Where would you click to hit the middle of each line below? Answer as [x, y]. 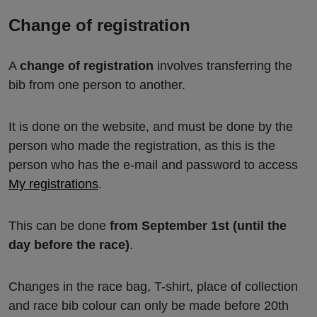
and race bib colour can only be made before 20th [149, 306]
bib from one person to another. [97, 85]
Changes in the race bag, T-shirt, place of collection [153, 287]
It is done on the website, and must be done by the [151, 127]
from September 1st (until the [196, 226]
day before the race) [69, 245]
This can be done [57, 226]
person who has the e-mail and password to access [153, 165]
